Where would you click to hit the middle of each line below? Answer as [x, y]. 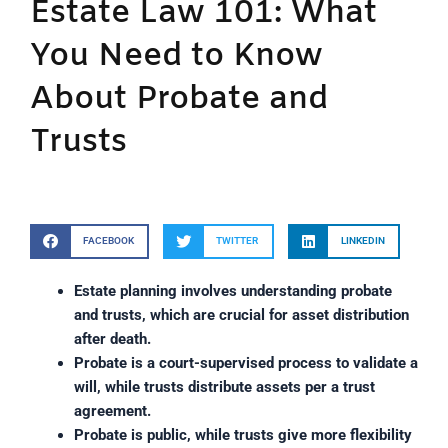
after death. [112, 338]
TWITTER [237, 241]
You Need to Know [176, 56]
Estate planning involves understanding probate [232, 290]
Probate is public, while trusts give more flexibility [242, 434]
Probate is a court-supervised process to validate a [245, 362]
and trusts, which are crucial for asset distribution [241, 314]
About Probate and [179, 99]
